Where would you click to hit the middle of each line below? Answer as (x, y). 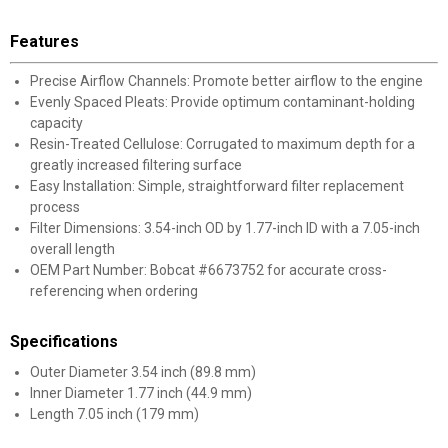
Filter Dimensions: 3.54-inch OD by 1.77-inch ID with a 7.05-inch (225, 228)
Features (44, 41)
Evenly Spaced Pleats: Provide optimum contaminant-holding (222, 102)
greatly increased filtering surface (136, 165)
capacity (56, 123)
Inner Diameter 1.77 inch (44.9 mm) (141, 393)
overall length (72, 249)
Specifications (64, 341)
